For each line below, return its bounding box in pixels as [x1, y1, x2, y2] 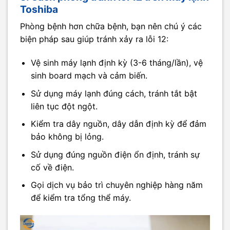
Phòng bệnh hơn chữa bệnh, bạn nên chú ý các [20, 21, 202, 32]
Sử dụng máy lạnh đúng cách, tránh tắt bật [30, 88, 197, 99]
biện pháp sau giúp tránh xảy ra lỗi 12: [20, 34, 168, 45]
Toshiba [20, 3, 58, 15]
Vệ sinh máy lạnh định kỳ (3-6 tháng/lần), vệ [30, 57, 203, 68]
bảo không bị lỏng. [30, 131, 104, 142]
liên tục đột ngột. [30, 101, 98, 111]
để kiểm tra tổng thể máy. [30, 193, 131, 203]
